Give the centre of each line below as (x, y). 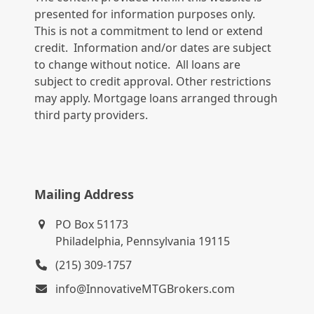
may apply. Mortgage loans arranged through (156, 98)
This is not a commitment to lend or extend (149, 31)
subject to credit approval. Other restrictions (153, 82)
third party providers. (91, 115)
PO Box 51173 (92, 225)
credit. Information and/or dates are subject (153, 48)
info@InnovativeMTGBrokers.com (145, 289)
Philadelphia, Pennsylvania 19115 (143, 241)
